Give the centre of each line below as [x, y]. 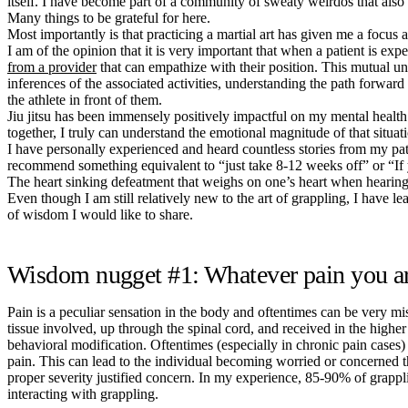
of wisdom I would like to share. [100, 214]
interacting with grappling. [83, 393]
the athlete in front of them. [85, 99]
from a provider [52, 66]
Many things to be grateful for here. [109, 17]
